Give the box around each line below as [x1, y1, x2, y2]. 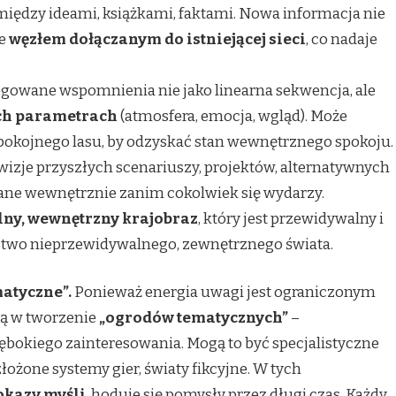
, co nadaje [306, 29, 377, 49]
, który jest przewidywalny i [198, 209, 384, 228]
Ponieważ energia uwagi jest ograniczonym [72, 283, 376, 302]
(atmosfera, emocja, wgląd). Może [118, 106, 347, 126]
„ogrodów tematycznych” [99, 308, 288, 328]
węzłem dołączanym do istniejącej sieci [9, 29, 306, 49]
